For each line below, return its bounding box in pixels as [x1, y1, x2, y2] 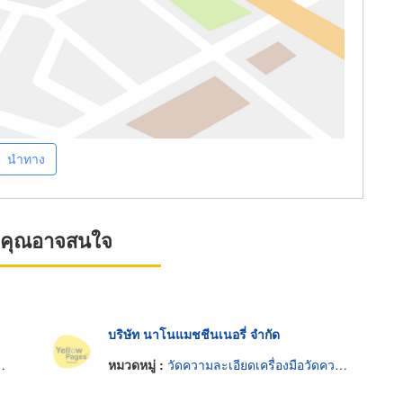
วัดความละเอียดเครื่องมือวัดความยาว [166, 354, 335, 373]
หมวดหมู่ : [107, 354, 167, 373]
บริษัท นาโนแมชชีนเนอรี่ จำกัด [107, 325, 280, 344]
